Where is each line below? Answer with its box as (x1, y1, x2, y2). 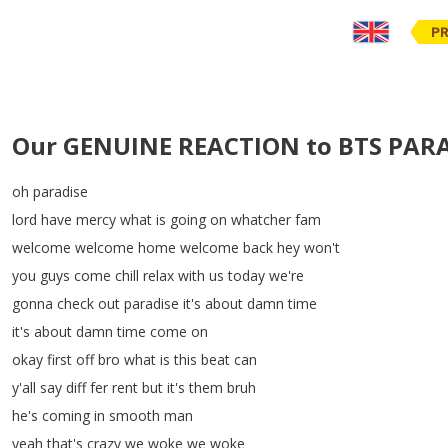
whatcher (231, 210, 291, 229)
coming (42, 406, 90, 425)
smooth (109, 406, 160, 425)
